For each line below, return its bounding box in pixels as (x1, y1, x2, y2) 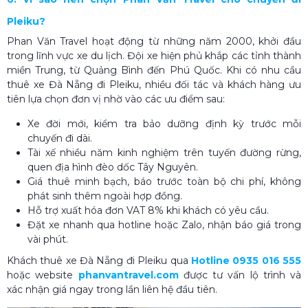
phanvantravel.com (78, 268, 179, 281)
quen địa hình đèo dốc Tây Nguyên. (27, 160, 198, 173)
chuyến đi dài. (27, 131, 92, 144)
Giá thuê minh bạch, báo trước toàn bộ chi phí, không (27, 175, 301, 188)
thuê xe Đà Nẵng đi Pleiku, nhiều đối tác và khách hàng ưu (7, 78, 301, 91)
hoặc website (7, 268, 78, 281)
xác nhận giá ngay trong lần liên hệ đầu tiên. (7, 283, 217, 296)
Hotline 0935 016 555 (190, 254, 302, 267)
